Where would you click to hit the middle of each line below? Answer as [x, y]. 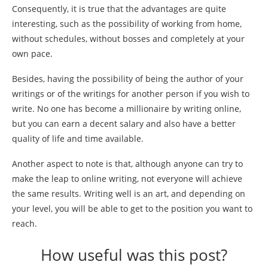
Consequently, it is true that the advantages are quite [119, 9]
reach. [25, 224]
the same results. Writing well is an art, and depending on [129, 194]
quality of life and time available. [78, 139]
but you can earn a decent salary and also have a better [124, 124]
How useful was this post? [134, 255]
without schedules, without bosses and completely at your [128, 39]
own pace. [32, 54]
